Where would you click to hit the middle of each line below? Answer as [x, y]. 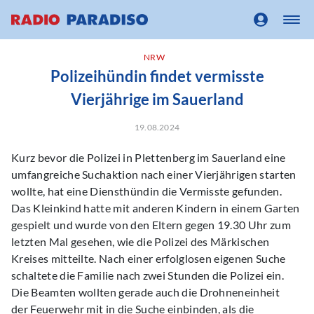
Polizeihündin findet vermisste [157, 76]
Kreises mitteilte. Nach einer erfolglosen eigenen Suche [149, 258]
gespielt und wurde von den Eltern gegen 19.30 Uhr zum [151, 225]
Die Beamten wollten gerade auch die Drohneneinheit [146, 292]
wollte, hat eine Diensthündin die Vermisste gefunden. [146, 191]
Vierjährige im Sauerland [157, 99]
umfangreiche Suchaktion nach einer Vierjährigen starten [154, 174]
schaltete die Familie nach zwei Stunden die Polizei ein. [148, 275]
